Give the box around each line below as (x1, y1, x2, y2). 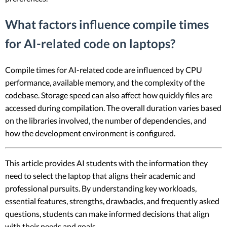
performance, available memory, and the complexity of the (5, 77, 205, 87)
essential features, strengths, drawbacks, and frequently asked (5, 196, 219, 206)
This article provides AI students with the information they (5, 158, 208, 168)
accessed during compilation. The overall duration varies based (5, 102, 221, 112)
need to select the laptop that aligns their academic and (5, 170, 196, 180)
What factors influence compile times (5, 16, 209, 31)
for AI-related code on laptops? (5, 35, 175, 51)
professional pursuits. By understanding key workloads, (5, 183, 197, 193)
